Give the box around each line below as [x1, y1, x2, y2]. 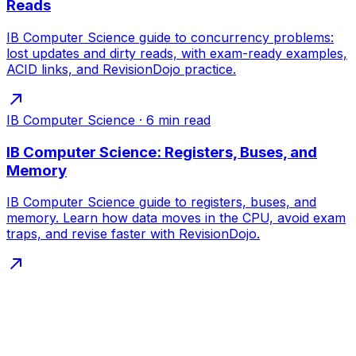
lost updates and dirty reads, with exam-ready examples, [6, 45, 347, 62]
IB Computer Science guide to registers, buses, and [6, 194, 316, 211]
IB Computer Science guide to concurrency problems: [6, 29, 334, 46]
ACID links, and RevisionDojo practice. [6, 61, 236, 78]
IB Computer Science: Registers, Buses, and [6, 142, 317, 161]
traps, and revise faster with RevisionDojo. [6, 226, 260, 242]
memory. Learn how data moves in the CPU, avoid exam [6, 210, 346, 226]
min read [158, 112, 211, 129]
